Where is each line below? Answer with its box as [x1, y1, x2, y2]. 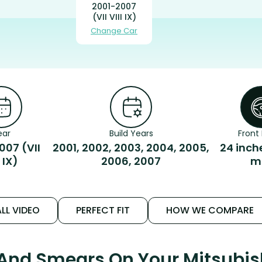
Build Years [109, 127, 153, 139]
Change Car [91, 25, 137, 36]
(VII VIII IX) [92, 11, 136, 23]
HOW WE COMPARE [166, 203, 254, 217]
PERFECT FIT [75, 203, 130, 217]
